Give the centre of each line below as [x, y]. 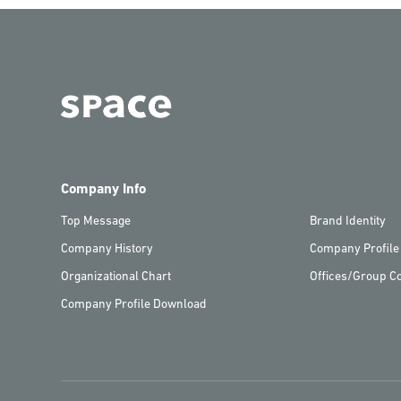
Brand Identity [347, 222]
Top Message [96, 222]
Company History [107, 250]
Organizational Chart [116, 277]
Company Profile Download [134, 305]
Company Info [103, 190]
